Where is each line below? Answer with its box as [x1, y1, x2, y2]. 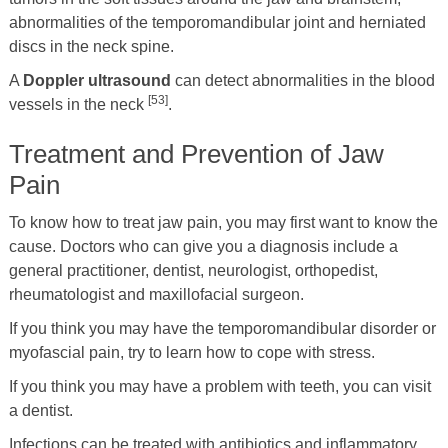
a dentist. [8, 401, 73, 419]
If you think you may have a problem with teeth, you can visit [8, 377, 431, 395]
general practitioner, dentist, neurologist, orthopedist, [8, 261, 378, 279]
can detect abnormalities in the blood [170, 71, 435, 89]
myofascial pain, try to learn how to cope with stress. [8, 343, 375, 361]
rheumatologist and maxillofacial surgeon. [8, 285, 304, 303]
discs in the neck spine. [8, 37, 174, 55]
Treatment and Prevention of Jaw [8, 138, 384, 169]
